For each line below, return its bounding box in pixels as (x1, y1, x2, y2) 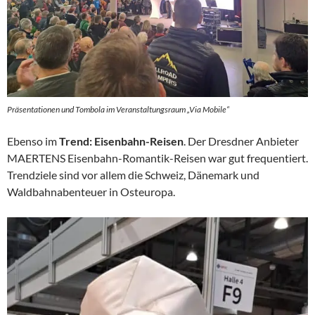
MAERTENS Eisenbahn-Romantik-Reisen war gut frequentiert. (7, 150, 308, 165)
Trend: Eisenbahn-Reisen (59, 134, 184, 148)
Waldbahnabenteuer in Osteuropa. (7, 184, 175, 198)
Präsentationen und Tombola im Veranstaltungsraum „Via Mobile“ (7, 103, 229, 115)
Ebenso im (7, 134, 59, 148)
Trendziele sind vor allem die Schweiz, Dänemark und (7, 167, 259, 181)
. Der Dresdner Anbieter (184, 134, 299, 148)
